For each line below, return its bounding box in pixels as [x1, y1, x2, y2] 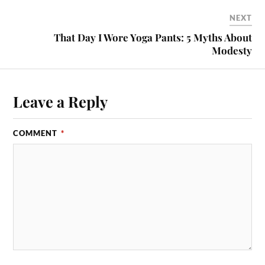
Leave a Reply [13, 91, 108, 112]
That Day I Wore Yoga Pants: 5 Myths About [53, 31, 252, 44]
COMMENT [13, 128, 60, 138]
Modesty [211, 44, 252, 57]
